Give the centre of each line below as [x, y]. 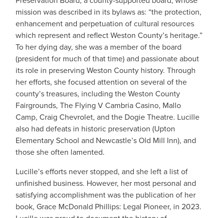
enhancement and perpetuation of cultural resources [105, 24]
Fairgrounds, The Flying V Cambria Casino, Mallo [98, 105]
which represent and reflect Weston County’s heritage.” [109, 35]
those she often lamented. [60, 152]
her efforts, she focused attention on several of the [101, 82]
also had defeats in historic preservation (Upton [95, 129]
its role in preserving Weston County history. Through [106, 70]
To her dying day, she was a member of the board [99, 47]
